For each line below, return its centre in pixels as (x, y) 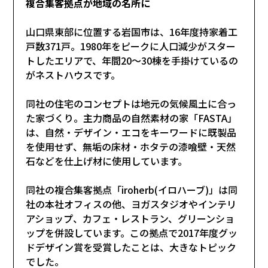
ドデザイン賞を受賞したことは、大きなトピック (131, 247)
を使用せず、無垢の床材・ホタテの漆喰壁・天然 (131, 146)
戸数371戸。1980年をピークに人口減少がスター (131, 46)
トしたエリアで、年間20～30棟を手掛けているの (132, 60)
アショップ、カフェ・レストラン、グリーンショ (130, 218)
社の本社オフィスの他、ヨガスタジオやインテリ (131, 204)
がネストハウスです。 (73, 74)
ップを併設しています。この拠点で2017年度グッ (132, 232)
